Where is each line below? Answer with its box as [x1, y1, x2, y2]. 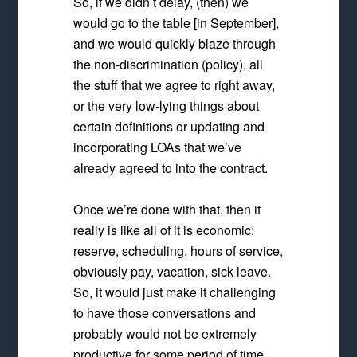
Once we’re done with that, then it [73, 200, 261, 218]
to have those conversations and [73, 304, 257, 322]
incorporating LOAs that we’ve [73, 138, 242, 156]
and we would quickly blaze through [73, 34, 277, 53]
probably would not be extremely [73, 324, 257, 343]
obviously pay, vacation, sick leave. [73, 262, 272, 280]
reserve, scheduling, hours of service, [73, 241, 284, 260]
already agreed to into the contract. [73, 159, 269, 177]
